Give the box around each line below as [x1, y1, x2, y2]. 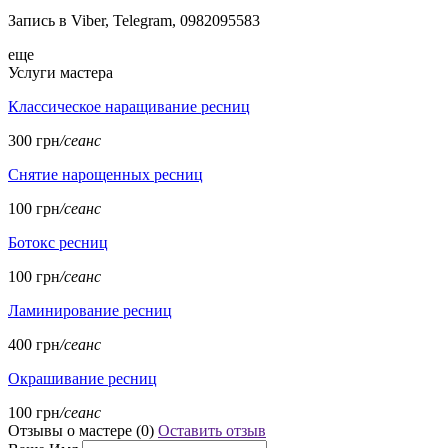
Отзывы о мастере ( [8, 421, 141, 439]
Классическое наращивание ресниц [8, 97, 250, 115]
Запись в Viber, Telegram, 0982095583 [8, 11, 260, 29]
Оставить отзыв [158, 421, 266, 439]
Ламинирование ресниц [8, 301, 172, 319]
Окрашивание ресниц [8, 369, 157, 387]
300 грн [8, 131, 60, 149]
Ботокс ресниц [8, 233, 108, 251]
